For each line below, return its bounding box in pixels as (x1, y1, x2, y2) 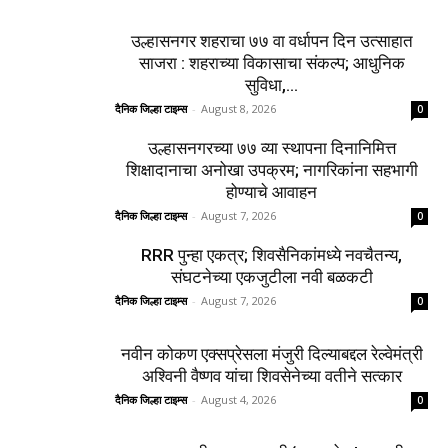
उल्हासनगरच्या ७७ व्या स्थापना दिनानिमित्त (147, 137, 396, 158)
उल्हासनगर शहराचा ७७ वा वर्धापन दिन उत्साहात (130, 30, 413, 51)
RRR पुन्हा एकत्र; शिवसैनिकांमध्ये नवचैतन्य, (141, 244, 402, 265)
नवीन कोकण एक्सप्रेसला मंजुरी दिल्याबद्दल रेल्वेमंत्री (120, 343, 423, 364)
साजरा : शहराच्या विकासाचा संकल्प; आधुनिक (138, 52, 405, 73)
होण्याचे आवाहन (226, 181, 317, 202)
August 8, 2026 (201, 100, 276, 116)
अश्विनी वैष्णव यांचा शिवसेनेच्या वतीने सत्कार (141, 365, 402, 386)
